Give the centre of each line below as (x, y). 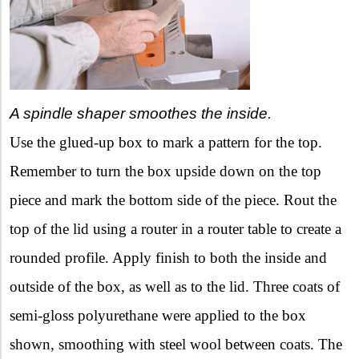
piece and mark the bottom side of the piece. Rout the (173, 200)
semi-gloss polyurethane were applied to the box (158, 315)
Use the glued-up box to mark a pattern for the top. (166, 142)
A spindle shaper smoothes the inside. (141, 113)
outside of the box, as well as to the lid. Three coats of (175, 286)
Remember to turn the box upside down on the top (165, 171)
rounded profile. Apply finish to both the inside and (168, 257)
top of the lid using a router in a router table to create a (175, 228)
